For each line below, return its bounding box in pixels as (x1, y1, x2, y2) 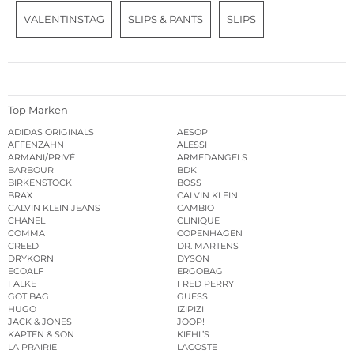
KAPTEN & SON (8, 329, 74, 341)
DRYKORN (8, 253, 54, 265)
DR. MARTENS (177, 240, 239, 252)
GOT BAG (8, 291, 49, 303)
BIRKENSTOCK (8, 177, 72, 189)
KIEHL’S (177, 329, 209, 341)
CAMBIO (177, 202, 214, 214)
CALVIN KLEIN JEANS (8, 202, 100, 214)
